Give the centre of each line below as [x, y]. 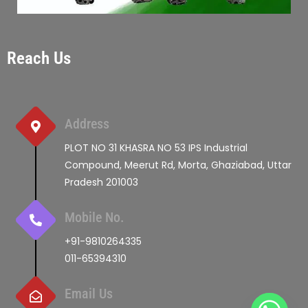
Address [87, 123]
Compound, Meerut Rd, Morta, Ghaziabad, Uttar [178, 165]
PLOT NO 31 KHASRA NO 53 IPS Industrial [156, 147]
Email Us [89, 293]
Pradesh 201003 [101, 182]
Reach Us [39, 58]
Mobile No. [95, 217]
